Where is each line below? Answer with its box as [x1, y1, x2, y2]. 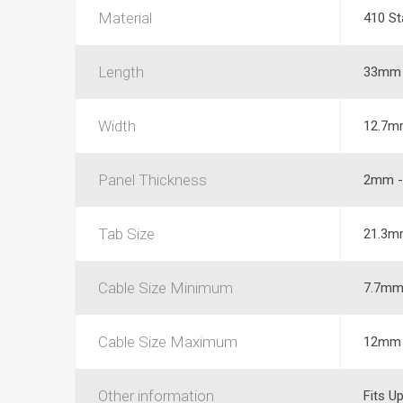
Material [97, 9, 152, 27]
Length [97, 63, 144, 81]
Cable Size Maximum [97, 333, 237, 351]
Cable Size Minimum [97, 279, 233, 297]
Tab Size [97, 225, 155, 243]
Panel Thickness [97, 171, 207, 189]
